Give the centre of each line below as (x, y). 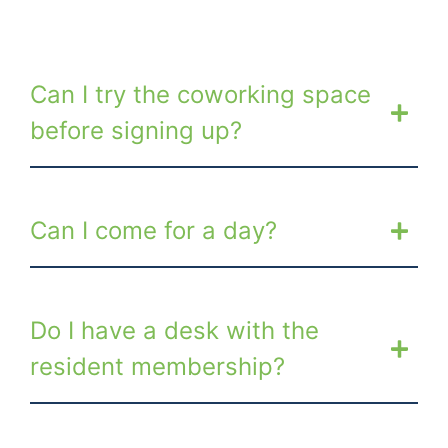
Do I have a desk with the (174, 330)
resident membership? (157, 366)
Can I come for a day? (153, 230)
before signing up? (136, 130)
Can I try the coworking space (200, 94)
